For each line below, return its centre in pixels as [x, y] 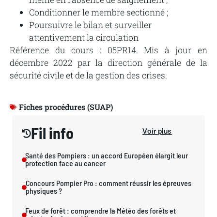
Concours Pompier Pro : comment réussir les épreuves [109, 183]
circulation [117, 38]
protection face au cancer [65, 163]
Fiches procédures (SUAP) [66, 107]
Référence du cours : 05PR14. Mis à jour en [108, 50]
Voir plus [157, 132]
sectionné [146, 12]
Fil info [53, 133]
